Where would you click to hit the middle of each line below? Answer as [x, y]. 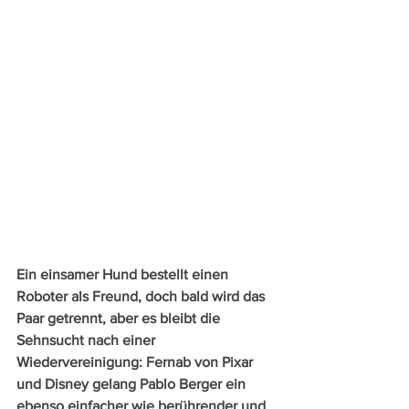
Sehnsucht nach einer [88, 340]
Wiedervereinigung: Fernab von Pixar [136, 362]
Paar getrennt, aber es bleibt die [120, 318]
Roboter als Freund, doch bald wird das [142, 296]
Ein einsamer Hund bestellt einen [124, 274]
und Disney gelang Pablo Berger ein [133, 383]
